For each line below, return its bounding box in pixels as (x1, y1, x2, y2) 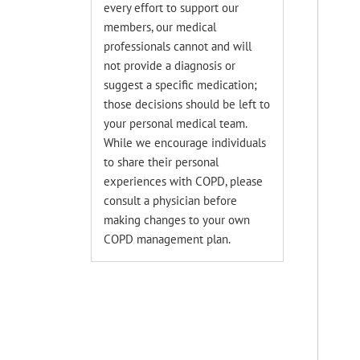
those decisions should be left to (104, 96, 271, 112)
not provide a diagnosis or (104, 58, 236, 73)
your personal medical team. (104, 116, 247, 131)
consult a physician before (104, 193, 238, 208)
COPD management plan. (104, 231, 231, 247)
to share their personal (104, 154, 219, 170)
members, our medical (104, 19, 217, 35)
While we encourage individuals (104, 135, 267, 150)
